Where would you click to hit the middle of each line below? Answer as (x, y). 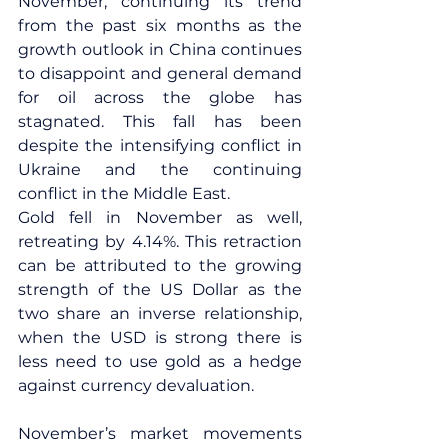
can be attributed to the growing (160, 265)
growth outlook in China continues (160, 49)
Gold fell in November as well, (160, 217)
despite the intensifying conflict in (160, 145)
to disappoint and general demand (160, 73)
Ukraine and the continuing (160, 169)
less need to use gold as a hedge (160, 361)
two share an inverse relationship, (160, 313)
